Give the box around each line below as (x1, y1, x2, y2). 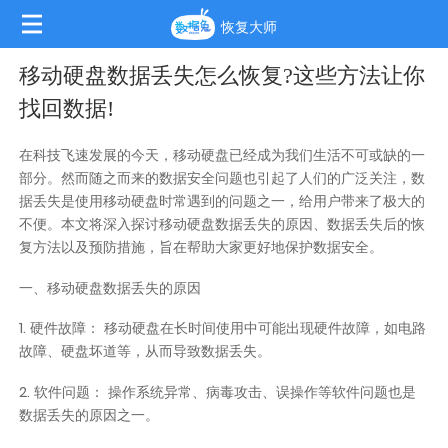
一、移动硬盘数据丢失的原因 (19, 277, 202, 298)
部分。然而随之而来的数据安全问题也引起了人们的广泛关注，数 (19, 167, 426, 188)
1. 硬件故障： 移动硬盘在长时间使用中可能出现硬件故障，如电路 (19, 318, 427, 339)
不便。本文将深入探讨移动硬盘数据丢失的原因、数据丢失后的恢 (19, 213, 426, 234)
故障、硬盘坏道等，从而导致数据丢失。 (19, 341, 272, 362)
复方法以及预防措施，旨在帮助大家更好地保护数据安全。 (19, 236, 384, 257)
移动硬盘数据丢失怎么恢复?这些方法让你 (19, 63, 426, 88)
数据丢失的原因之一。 (19, 405, 160, 426)
